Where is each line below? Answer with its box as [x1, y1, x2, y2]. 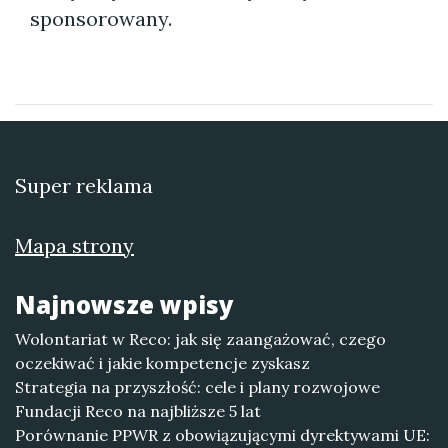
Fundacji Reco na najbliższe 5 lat [15, 401, 261, 421]
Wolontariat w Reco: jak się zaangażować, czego [15, 329, 386, 349]
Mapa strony [15, 233, 134, 258]
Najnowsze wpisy [15, 288, 234, 321]
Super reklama [15, 173, 153, 198]
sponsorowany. [30, 6, 172, 31]
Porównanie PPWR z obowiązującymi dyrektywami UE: [15, 425, 430, 445]
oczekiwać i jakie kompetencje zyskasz [15, 353, 310, 373]
